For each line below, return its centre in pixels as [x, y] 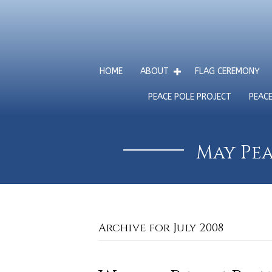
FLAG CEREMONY [227, 71]
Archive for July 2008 [161, 228]
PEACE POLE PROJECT [189, 97]
